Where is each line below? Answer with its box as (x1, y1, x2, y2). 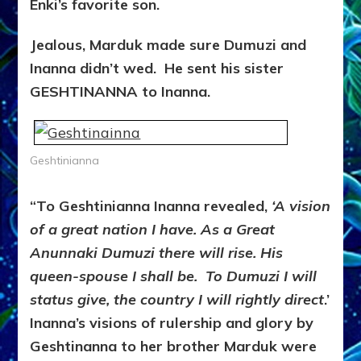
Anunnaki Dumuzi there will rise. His (30, 243, 284, 263)
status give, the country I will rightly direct (30, 290, 325, 309)
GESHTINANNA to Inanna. (30, 82, 215, 102)
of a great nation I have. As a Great (30, 220, 276, 239)
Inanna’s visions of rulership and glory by (30, 313, 314, 333)
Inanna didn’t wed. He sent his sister (30, 59, 284, 78)
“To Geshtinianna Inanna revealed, (30, 197, 272, 216)
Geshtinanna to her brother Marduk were (30, 337, 317, 356)
